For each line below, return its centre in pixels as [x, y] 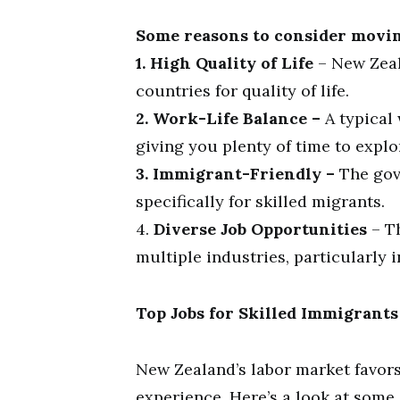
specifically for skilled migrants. [260, 201]
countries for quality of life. [242, 91]
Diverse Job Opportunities [260, 229]
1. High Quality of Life [225, 63]
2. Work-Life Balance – [228, 118]
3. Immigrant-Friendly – [235, 174]
